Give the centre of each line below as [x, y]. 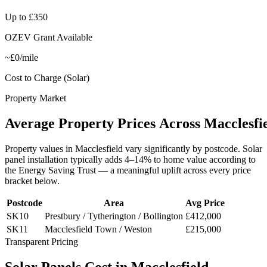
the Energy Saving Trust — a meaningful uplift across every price [128, 170]
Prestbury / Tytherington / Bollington [114, 216]
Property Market [35, 98]
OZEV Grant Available [49, 37]
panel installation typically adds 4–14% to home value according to [130, 159]
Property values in [40, 148]
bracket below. [32, 181]
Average [30, 123]
